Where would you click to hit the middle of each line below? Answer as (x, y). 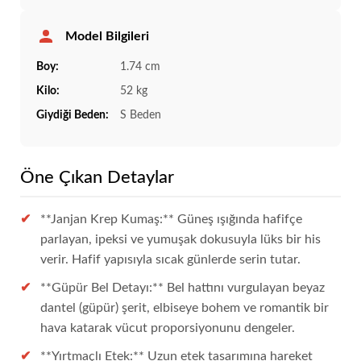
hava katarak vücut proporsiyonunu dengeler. (168, 328)
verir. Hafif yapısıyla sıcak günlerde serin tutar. (170, 260)
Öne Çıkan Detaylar (97, 178)
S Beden (139, 116)
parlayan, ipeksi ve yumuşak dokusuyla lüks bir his (180, 240)
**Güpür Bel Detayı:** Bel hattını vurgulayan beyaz (183, 288)
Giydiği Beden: (73, 116)
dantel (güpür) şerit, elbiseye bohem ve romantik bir (185, 308)
